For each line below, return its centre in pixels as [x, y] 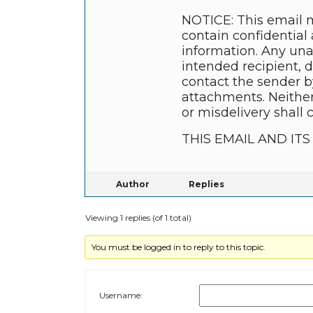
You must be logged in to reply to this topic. [179, 247]
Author [132, 184]
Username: [121, 296]
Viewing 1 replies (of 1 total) [138, 218]
